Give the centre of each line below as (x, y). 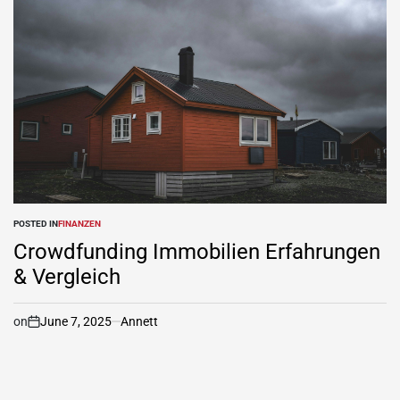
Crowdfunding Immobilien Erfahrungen (197, 251)
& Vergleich (67, 276)
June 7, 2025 (76, 321)
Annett (139, 321)
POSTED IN (36, 223)
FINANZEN (79, 223)
